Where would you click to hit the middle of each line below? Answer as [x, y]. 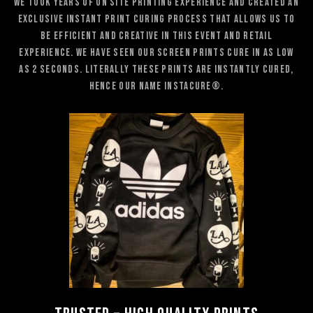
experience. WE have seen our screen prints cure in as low [156, 53]
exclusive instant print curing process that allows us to [156, 20]
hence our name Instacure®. [156, 87]
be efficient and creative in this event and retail [156, 36]
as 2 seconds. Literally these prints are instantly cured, [156, 70]
